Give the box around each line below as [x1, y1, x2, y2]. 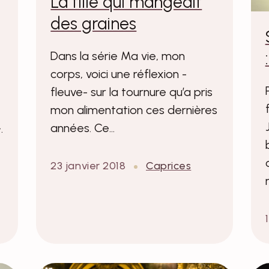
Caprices [145, 159, 192, 173]
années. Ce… [50, 121, 115, 136]
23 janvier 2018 [50, 159, 126, 173]
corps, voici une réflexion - [50, 67, 187, 82]
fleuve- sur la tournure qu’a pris [50, 85, 213, 100]
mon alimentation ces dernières [50, 103, 218, 118]
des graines [50, 13, 137, 34]
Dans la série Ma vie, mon [50, 49, 186, 64]
